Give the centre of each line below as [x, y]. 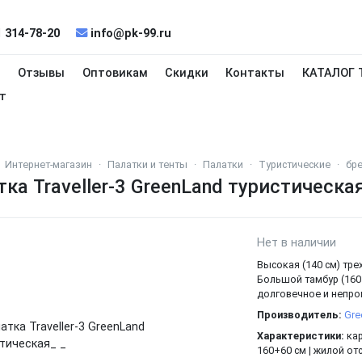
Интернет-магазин [48, 164]
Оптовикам [115, 73]
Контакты [255, 73]
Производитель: [299, 315]
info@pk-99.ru [129, 34]
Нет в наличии [296, 243]
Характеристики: [300, 336]
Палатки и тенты [147, 164]
